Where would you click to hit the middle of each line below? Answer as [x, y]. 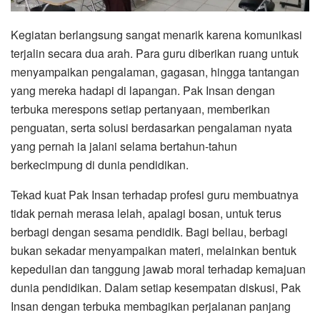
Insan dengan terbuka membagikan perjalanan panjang [151, 306]
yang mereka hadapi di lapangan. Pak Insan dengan [143, 90]
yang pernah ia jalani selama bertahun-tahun [124, 146]
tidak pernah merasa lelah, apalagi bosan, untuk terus [146, 213]
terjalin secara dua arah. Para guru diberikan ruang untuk [155, 53]
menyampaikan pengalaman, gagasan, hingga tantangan [155, 71]
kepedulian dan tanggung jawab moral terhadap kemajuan [158, 269]
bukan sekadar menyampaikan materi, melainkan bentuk [154, 250]
